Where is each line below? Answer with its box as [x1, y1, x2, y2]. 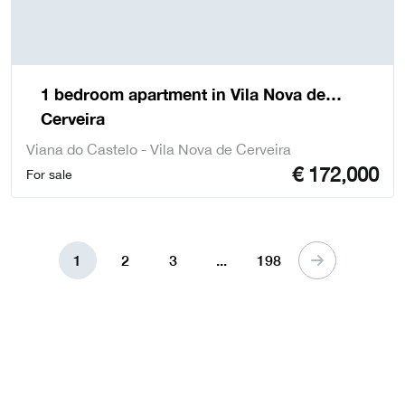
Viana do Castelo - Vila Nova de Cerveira [26, 141, 291, 158]
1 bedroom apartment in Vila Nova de [41, 84, 325, 105]
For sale [26, 167, 72, 183]
